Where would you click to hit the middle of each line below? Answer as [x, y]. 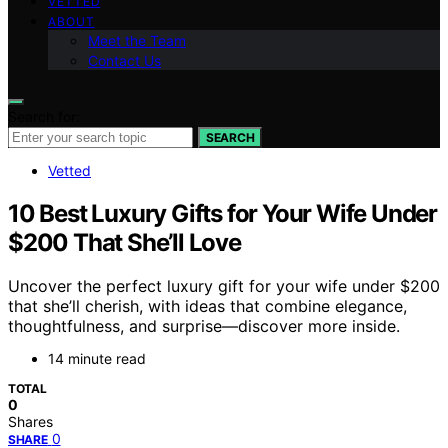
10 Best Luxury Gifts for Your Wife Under [222, 213]
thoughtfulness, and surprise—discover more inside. [204, 326]
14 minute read [97, 359]
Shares [30, 422]
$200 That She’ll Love [124, 242]
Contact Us [124, 60]
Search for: [44, 116]
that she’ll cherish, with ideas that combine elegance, [207, 306]
